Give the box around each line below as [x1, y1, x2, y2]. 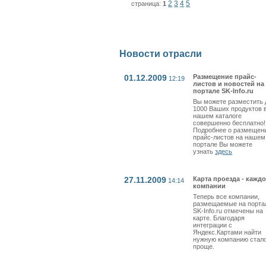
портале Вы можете [193, 141, 253, 148]
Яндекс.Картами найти [193, 229, 262, 236]
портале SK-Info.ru [193, 87, 254, 95]
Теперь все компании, [193, 193, 260, 201]
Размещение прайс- [193, 73, 257, 81]
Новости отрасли [119, 49, 202, 59]
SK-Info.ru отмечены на [193, 207, 264, 215]
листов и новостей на [193, 80, 265, 88]
